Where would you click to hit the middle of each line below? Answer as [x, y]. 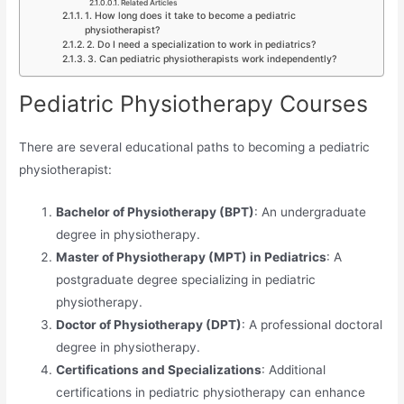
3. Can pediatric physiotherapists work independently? [213, 60]
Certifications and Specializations [158, 369]
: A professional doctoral [312, 324]
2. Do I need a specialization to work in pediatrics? [202, 45]
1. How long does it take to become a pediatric [191, 16]
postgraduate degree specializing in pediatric [185, 279]
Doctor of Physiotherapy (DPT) [148, 324]
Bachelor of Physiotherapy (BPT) [155, 211]
